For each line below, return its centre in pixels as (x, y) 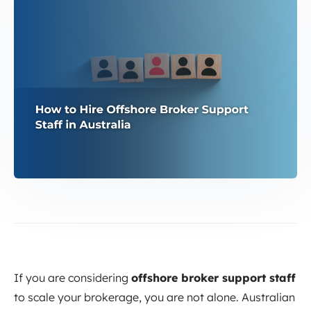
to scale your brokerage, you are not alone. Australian (154, 297)
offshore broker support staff (213, 278)
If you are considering (73, 278)
